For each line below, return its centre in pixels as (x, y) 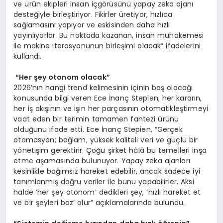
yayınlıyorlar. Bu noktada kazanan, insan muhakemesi (109, 36)
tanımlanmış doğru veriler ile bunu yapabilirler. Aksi (104, 182)
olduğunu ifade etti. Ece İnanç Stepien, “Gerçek (98, 130)
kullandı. (28, 56)
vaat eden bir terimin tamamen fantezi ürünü (96, 119)
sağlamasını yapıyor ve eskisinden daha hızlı (92, 25)
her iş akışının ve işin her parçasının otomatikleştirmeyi (111, 109)
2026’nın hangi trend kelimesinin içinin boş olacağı (103, 88)
